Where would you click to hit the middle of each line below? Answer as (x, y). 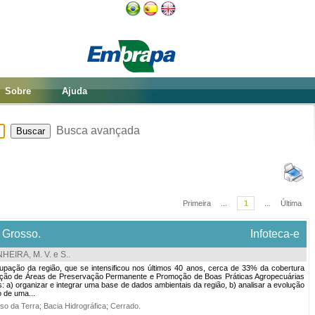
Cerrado (124, 306)
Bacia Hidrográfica (75, 306)
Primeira (197, 203)
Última (291, 203)
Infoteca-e (275, 234)
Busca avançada (98, 130)
